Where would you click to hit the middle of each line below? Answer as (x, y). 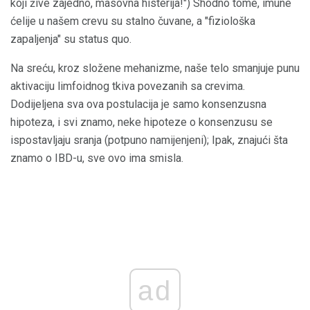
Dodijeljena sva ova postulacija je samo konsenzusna (138, 104)
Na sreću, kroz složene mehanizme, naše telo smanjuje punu (155, 68)
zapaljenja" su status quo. (71, 39)
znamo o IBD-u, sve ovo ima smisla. (97, 158)
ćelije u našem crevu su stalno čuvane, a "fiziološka (133, 21)
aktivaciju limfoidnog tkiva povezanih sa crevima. (128, 86)
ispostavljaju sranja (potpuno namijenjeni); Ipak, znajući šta (149, 140)
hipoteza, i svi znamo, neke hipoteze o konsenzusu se (142, 122)
